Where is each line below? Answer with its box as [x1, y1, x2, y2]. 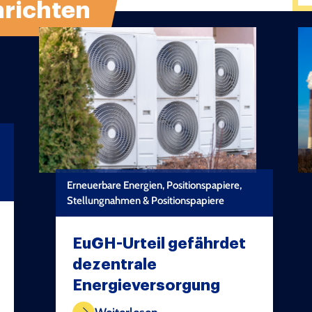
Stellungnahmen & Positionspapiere [66, 194, 224, 208]
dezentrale [72, 257, 157, 273]
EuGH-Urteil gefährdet [72, 236, 246, 252]
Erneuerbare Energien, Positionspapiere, [66, 179, 242, 192]
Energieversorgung [72, 278, 220, 294]
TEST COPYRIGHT [171, 282, 247, 295]
